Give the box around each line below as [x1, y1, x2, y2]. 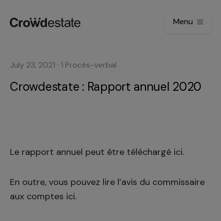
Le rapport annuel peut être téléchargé [10, 146, 174, 158]
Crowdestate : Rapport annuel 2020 [10, 79, 202, 94]
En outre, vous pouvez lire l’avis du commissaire [10, 176, 205, 188]
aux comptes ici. [10, 190, 76, 202]
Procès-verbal [65, 60, 116, 70]
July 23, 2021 [10, 60, 55, 70]
